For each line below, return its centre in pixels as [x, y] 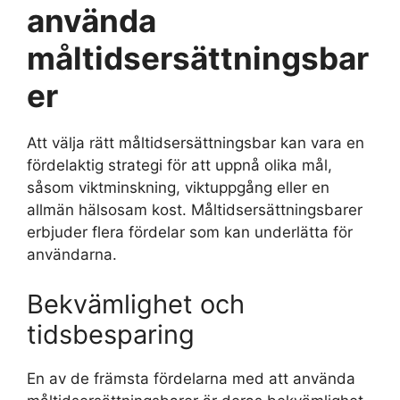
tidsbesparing [111, 334]
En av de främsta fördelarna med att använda [191, 378]
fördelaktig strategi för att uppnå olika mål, [179, 166]
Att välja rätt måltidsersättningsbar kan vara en [196, 143]
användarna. [72, 255]
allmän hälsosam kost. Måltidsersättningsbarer [195, 210]
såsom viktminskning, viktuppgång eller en [178, 188]
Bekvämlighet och [136, 304]
